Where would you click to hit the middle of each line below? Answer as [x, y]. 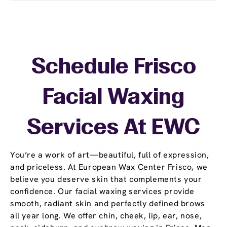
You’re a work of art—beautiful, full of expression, [110, 155]
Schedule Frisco [113, 68]
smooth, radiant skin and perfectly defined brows [108, 204]
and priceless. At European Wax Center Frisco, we [109, 167]
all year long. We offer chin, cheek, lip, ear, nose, [106, 216]
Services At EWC [113, 129]
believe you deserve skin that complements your [106, 179]
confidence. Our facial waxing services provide [102, 192]
